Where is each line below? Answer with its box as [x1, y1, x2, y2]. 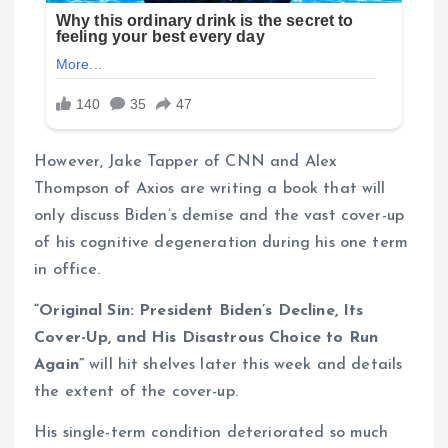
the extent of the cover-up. [34, 384, 238, 401]
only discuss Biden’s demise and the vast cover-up [34, 208, 404, 225]
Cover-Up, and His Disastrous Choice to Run [34, 330, 378, 347]
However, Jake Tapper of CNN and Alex [34, 154, 338, 171]
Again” [34, 357, 84, 374]
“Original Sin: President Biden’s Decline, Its [34, 303, 364, 320]
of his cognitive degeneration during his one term [34, 235, 408, 252]
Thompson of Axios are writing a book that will [34, 181, 386, 198]
